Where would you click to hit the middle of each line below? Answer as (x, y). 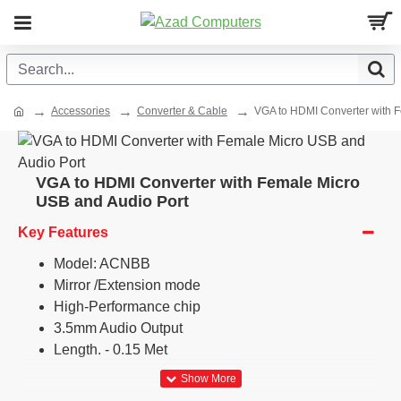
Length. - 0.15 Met (111, 350)
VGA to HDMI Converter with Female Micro (198, 183)
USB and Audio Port (112, 201)
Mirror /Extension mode (127, 285)
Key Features (63, 232)
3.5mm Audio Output (118, 328)
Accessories (81, 111)
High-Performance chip (127, 307)
